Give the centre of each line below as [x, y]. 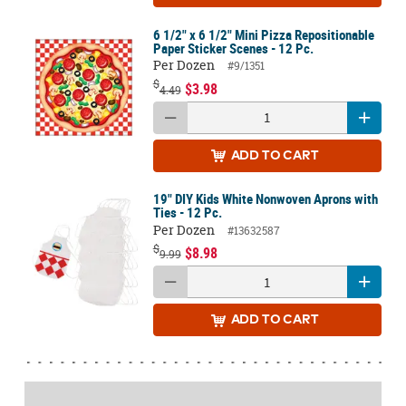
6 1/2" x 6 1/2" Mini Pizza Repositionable [263, 34]
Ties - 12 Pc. [187, 213]
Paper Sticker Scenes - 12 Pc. [233, 48]
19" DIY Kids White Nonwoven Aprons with [265, 199]
